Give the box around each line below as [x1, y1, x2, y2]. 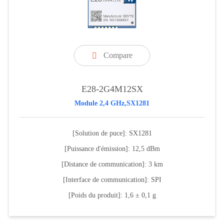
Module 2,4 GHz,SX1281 [74, 99, 149, 107]
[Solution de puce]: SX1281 [72, 129, 152, 137]
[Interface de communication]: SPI [62, 175, 161, 183]
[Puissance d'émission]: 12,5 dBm [64, 144, 160, 152]
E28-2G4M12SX [81, 83, 143, 94]
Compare [103, 50, 132, 59]
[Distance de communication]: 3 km [61, 160, 163, 168]
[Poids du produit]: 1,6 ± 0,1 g [68, 191, 156, 199]
